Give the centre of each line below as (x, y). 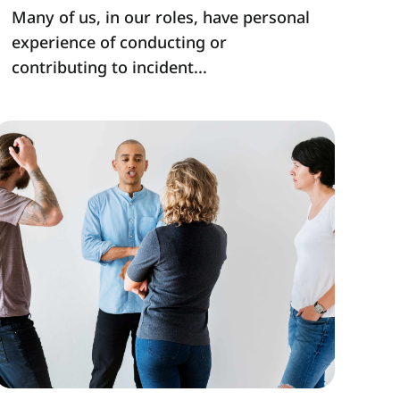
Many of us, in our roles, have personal (161, 17)
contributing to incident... (110, 67)
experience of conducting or (120, 42)
